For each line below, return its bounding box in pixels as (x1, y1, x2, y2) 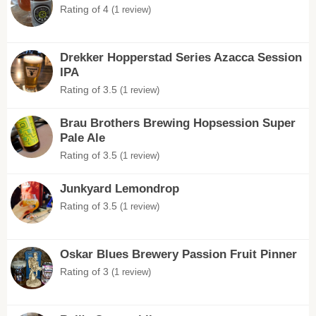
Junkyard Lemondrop (60, 182, 179, 195)
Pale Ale (60, 131, 105, 145)
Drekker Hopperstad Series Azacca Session (60, 51, 302, 64)
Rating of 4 (60, 4, 111, 15)
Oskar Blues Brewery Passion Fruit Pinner (60, 248, 297, 261)
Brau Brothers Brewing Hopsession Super (60, 116, 296, 130)
